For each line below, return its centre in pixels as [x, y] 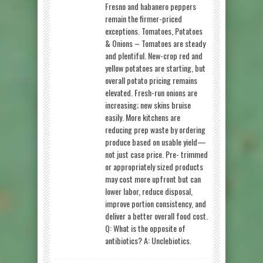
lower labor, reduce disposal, [149, 191]
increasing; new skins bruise [148, 104]
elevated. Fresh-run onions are [151, 92]
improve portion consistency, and [156, 203]
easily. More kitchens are [143, 117]
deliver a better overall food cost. [156, 215]
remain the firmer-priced [144, 18]
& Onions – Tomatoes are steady [155, 43]
